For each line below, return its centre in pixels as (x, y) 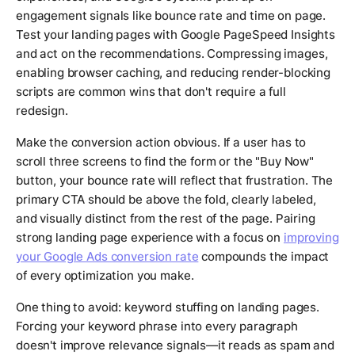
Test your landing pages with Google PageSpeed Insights (176, 35)
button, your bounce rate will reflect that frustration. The (175, 181)
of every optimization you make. (105, 276)
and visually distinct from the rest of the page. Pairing (166, 219)
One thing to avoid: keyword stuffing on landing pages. (168, 307)
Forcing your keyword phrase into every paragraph (157, 326)
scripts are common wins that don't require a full (151, 92)
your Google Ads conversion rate (107, 257)
